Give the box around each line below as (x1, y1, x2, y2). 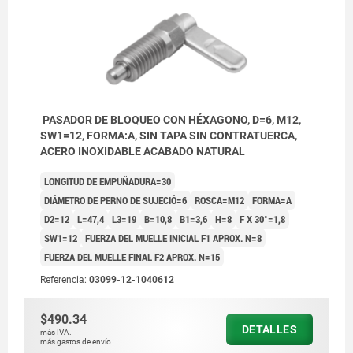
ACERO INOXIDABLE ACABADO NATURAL (40, 145, 245, 158)
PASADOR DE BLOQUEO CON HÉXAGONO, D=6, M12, (40, 113, 301, 127)
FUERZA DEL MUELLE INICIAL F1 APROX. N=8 (85, 231, 262, 246)
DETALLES (241, 323, 297, 336)
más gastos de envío (40, 337, 111, 347)
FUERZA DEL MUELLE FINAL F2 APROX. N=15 (44, 250, 220, 265)
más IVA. (40, 328, 72, 337)
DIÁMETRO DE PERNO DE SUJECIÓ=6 (44, 193, 187, 208)
